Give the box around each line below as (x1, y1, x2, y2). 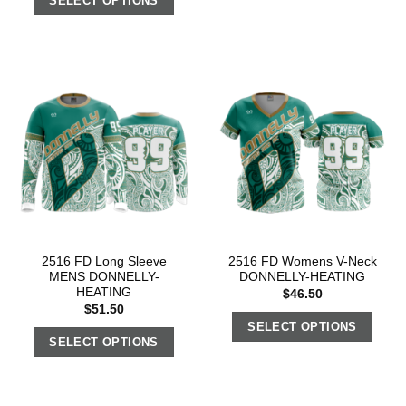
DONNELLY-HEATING (239, 270, 365, 285)
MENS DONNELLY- (48, 270, 159, 285)
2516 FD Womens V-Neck (227, 255, 377, 269)
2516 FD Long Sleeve (41, 255, 167, 269)
